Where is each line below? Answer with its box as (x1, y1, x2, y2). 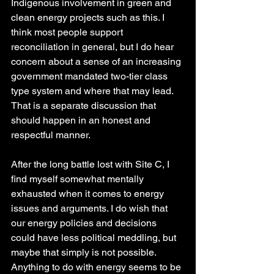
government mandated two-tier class (11, 70, 170, 83)
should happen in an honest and (11, 114, 153, 127)
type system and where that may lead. (11, 85, 176, 97)
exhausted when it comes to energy (11, 188, 166, 200)
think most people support (11, 26, 125, 39)
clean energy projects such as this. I (11, 12, 167, 24)
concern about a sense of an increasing (11, 56, 183, 68)
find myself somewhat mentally (11, 173, 146, 185)
